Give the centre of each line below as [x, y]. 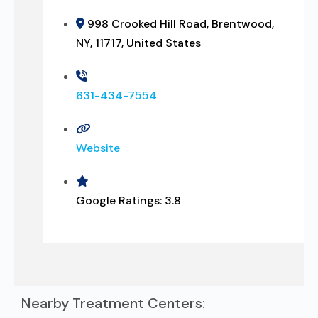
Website [98, 148]
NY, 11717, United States [138, 43]
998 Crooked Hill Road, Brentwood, [181, 24]
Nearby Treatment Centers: [113, 303]
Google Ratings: [120, 201]
